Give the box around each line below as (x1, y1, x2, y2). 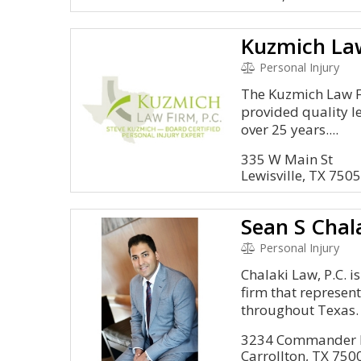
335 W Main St (241, 150, 334, 168)
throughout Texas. (241, 301, 359, 319)
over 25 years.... (241, 120, 339, 139)
